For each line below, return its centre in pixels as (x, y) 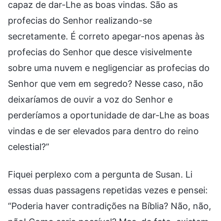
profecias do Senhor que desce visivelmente (100, 52)
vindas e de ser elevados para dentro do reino (103, 131)
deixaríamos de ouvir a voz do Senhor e (90, 99)
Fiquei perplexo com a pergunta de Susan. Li (100, 174)
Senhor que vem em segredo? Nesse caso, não (106, 83)
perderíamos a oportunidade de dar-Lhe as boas (109, 115)
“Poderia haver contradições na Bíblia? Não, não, (110, 206)
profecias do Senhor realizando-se (80, 20)
